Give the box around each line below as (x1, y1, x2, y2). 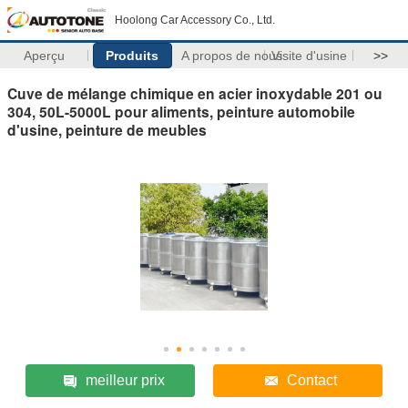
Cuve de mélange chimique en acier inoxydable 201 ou (7, 82, 382, 104)
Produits (106, 48, 159, 63)
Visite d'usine (270, 48, 347, 63)
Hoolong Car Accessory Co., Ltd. (115, 14, 275, 26)
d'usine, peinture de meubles (7, 118, 207, 140)
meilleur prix (85, 372, 165, 388)
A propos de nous (180, 48, 282, 63)
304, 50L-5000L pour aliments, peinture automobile (7, 100, 355, 122)
